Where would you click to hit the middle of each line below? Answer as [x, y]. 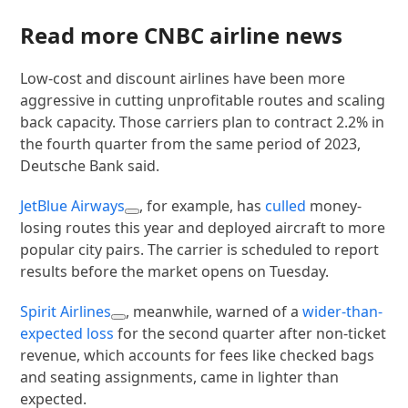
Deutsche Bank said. [90, 165]
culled [286, 205]
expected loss [67, 333]
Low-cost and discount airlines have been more [183, 78]
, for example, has [203, 205]
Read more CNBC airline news [182, 35]
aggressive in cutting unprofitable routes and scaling [203, 100]
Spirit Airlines [66, 311]
